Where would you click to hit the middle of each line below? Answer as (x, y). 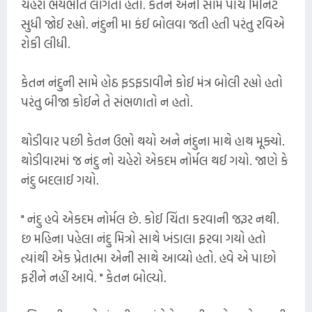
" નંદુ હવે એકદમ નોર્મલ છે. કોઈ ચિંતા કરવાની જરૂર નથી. (150, 219)
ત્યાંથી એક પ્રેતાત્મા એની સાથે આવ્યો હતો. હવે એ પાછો (149, 258)
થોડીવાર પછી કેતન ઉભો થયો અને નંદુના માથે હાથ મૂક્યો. (153, 141)
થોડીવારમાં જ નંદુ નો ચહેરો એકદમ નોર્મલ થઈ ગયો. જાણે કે (155, 160)
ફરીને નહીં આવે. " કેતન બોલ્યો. (94, 277)
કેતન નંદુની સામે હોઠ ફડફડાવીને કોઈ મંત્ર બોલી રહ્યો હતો (152, 82)
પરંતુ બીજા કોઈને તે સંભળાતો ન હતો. (107, 102)
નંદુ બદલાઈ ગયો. (60, 180)
